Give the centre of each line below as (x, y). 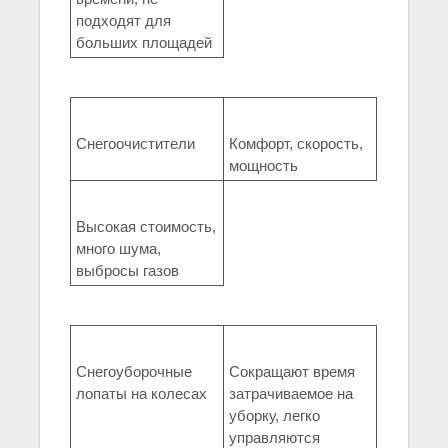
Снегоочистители (135, 144)
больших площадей (144, 43)
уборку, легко (274, 416)
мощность (263, 166)
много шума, (118, 249)
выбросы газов (127, 271)
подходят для (123, 21)
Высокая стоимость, (146, 227)
